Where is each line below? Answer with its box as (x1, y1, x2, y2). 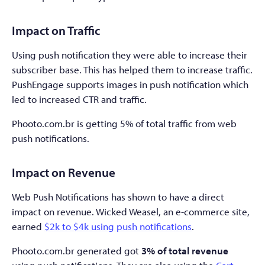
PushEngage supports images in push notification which (12, 78, 248, 91)
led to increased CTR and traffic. (12, 93, 147, 106)
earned (12, 220, 44, 233)
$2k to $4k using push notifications (44, 220, 192, 233)
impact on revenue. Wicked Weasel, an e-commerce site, (12, 205, 250, 218)
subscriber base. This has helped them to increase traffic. (12, 63, 253, 76)
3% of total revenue (141, 244, 228, 257)
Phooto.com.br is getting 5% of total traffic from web (12, 117, 237, 130)
